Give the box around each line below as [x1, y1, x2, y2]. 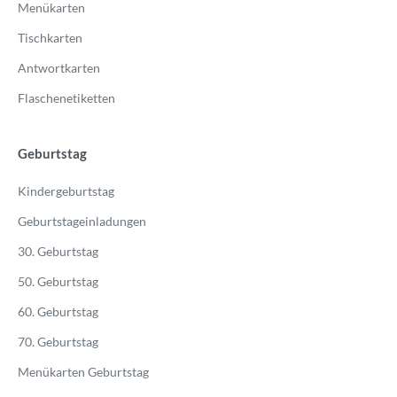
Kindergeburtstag [18, 183, 114, 198]
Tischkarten [18, 30, 82, 45]
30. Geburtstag [18, 244, 98, 259]
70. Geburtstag [18, 334, 98, 349]
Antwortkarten [18, 60, 100, 75]
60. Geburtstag [18, 304, 98, 319]
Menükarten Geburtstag [18, 364, 149, 379]
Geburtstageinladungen [18, 214, 146, 229]
